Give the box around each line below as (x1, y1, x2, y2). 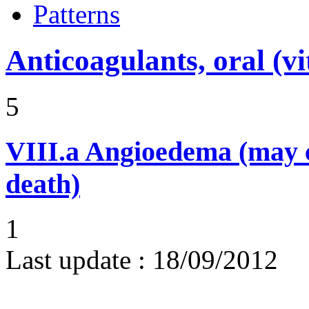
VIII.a (6, 135, 79, 167)
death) (6, 168, 80, 199)
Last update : (6, 244, 146, 275)
